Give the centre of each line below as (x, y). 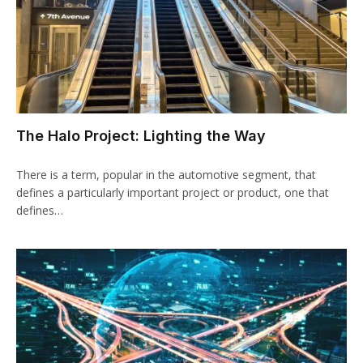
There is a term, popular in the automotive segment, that (166, 175)
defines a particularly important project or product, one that (173, 192)
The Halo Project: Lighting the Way (141, 136)
